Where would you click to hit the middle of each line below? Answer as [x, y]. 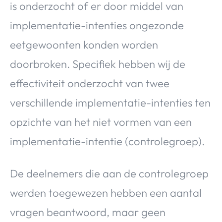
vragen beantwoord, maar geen [88, 212]
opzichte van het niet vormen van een [101, 122]
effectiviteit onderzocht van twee [90, 83]
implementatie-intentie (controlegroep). [107, 141]
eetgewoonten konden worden [84, 45]
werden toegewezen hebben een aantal [106, 193]
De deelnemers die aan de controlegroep [109, 174]
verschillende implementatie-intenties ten [110, 103]
